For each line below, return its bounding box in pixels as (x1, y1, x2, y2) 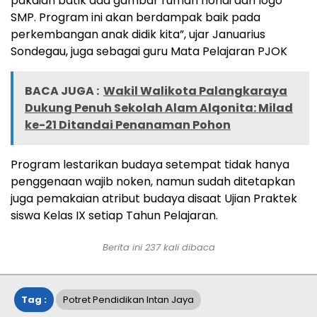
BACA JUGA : (25, 83, 99, 100)
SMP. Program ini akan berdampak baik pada (11, 9, 260, 26)
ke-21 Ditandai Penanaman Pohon (25, 117, 231, 134)
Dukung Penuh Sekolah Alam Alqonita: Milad (25, 100, 293, 117)
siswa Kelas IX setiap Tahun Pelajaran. (11, 207, 218, 224)
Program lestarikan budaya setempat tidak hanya (11, 156, 289, 173)
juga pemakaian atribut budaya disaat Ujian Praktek (11, 190, 297, 207)
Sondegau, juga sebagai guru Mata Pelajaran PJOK (11, 43, 287, 60)
